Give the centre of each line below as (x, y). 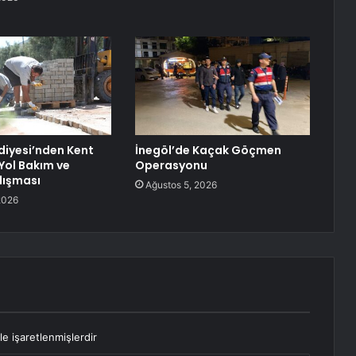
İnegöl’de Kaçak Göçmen (208, 151)
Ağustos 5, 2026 (181, 185)
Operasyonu (171, 166)
